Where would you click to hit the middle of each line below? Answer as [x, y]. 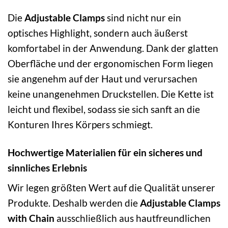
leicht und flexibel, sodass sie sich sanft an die [104, 109]
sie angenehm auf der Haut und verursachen [103, 78]
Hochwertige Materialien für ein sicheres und [105, 152]
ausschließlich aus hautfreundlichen [133, 218]
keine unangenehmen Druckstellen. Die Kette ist [111, 94]
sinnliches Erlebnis [47, 167]
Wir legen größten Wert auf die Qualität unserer [111, 188]
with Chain [31, 218]
